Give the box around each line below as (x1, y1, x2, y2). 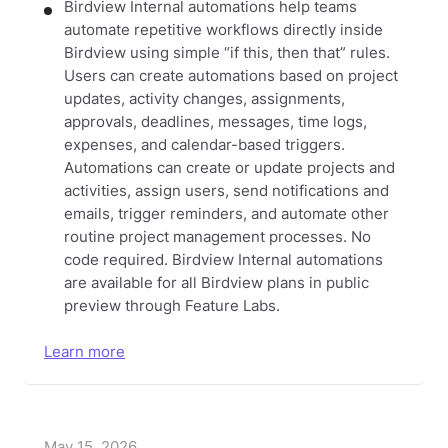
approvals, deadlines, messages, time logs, (64, 113, 367, 132)
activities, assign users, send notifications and (64, 182, 389, 201)
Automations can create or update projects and (64, 159, 395, 178)
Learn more (44, 342, 125, 361)
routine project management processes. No (64, 228, 371, 247)
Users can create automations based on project (64, 67, 398, 86)
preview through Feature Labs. (64, 297, 280, 316)
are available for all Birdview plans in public (64, 274, 369, 293)
